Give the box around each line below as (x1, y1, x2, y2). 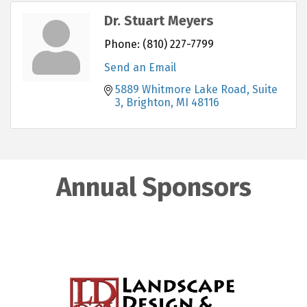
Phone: (104, 37, 140, 51)
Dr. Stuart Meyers (104, 12, 214, 29)
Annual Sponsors (56, 171, 251, 203)
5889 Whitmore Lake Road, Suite (115, 82, 278, 96)
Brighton (126, 95, 171, 109)
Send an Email (104, 60, 176, 74)
